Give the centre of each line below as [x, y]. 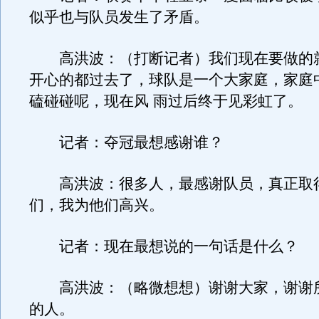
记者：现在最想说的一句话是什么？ [164, 246]
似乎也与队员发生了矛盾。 [119, 17]
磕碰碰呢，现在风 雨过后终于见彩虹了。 [166, 101]
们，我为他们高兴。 [96, 205]
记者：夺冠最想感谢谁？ [126, 142]
